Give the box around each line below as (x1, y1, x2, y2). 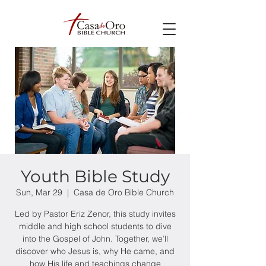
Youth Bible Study (20, 166, 170, 186)
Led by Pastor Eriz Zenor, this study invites (14, 208, 176, 219)
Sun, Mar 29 (16, 187, 62, 198)
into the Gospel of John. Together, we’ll (22, 233, 168, 244)
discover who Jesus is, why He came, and (15, 246, 175, 256)
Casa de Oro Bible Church (74, 187, 174, 198)
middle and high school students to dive (18, 221, 172, 232)
